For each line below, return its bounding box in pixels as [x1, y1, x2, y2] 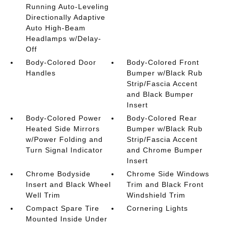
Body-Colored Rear [127, 114, 198, 122]
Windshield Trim [127, 191, 186, 199]
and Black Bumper [127, 90, 194, 98]
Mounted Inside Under [25, 215, 107, 223]
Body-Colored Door [25, 58, 96, 66]
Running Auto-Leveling [25, 3, 109, 11]
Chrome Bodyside [25, 170, 91, 178]
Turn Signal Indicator [25, 146, 103, 154]
